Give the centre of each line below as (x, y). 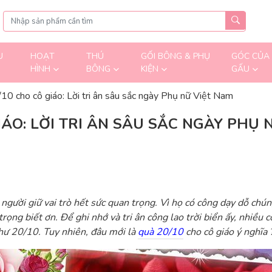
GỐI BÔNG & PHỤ (175, 56)
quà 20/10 (161, 232)
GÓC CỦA (250, 56)
